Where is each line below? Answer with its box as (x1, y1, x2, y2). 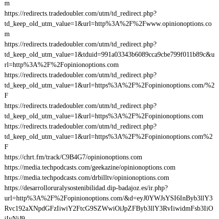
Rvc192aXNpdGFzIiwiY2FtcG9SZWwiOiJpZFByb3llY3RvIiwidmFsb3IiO (4, 205, 213, 212)
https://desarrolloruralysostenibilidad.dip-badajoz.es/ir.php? (4, 184, 168, 192)
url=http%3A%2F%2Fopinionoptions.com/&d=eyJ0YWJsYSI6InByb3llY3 (4, 195, 213, 202)
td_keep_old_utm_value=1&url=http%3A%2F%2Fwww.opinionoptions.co (4, 20, 212, 27)
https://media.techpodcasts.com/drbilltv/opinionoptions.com (4, 174, 169, 181)
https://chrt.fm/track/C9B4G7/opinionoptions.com (4, 153, 142, 161)
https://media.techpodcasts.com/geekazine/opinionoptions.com (4, 164, 175, 171)
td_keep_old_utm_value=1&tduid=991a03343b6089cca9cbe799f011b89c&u (4, 51, 215, 58)
